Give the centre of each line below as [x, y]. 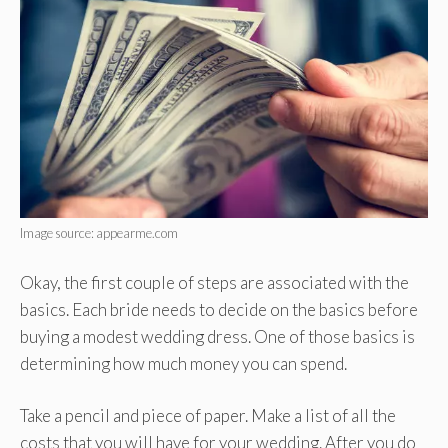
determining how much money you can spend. [183, 363]
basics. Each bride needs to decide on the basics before [219, 309]
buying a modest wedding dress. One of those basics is [217, 336]
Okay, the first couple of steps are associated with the [214, 282]
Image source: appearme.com [99, 233]
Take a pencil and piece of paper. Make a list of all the [208, 416]
